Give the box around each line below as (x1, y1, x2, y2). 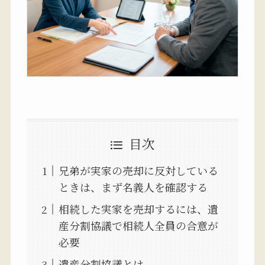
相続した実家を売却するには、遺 (58, 201, 218, 217)
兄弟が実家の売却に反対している (58, 163, 218, 179)
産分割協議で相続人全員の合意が (58, 218, 218, 234)
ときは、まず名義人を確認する (58, 179, 208, 195)
